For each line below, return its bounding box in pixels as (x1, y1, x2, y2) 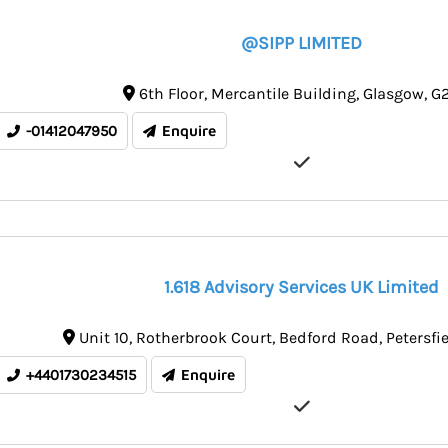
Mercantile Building (210, 83, 356, 103)
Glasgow (362, 83, 424, 103)
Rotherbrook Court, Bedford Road (135, 327, 379, 347)
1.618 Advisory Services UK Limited (164, 275, 439, 298)
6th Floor (138, 83, 204, 103)
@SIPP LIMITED (241, 31, 362, 54)
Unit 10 (78, 327, 129, 347)
